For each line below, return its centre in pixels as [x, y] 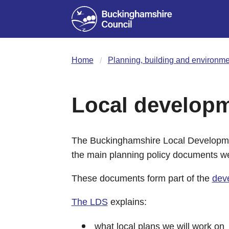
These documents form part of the [142, 178]
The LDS [89, 202]
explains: [127, 202]
